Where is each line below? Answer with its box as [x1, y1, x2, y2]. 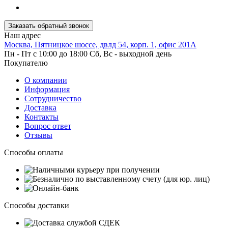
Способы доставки [4, 201, 69, 210]
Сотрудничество [24, 94, 81, 103]
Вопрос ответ [24, 121, 71, 130]
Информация [24, 84, 70, 94]
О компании [24, 75, 67, 84]
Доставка [24, 103, 56, 112]
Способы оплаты [4, 148, 63, 157]
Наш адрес [4, 31, 41, 40]
